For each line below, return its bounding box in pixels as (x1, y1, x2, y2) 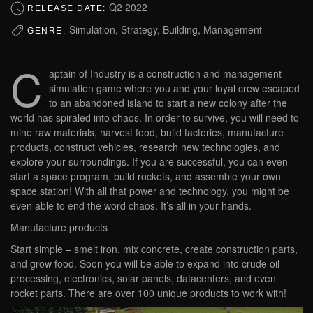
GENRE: (27, 25, 69, 36)
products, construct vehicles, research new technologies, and (10, 140, 280, 154)
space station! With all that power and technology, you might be (10, 184, 289, 198)
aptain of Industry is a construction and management (49, 66, 282, 81)
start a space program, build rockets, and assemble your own (10, 169, 281, 184)
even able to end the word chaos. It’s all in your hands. (10, 198, 252, 213)
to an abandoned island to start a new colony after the (49, 96, 287, 110)
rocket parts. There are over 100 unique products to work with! (10, 286, 286, 300)
